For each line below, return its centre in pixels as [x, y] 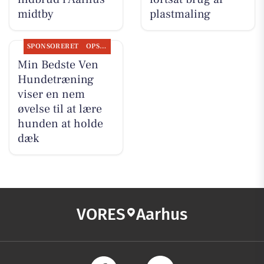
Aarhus [162, 214]
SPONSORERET [53, 47]
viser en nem [51, 95]
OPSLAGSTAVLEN [103, 47]
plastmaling [180, 14]
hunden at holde [60, 124]
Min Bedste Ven [58, 65]
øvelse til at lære [60, 109]
